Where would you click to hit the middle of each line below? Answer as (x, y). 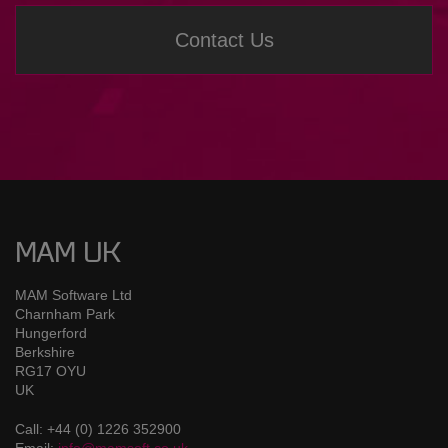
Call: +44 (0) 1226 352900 (98, 428)
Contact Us (224, 39)
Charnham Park (65, 313)
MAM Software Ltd (73, 294)
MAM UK (67, 254)
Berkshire (45, 351)
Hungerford (51, 332)
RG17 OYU (50, 370)
